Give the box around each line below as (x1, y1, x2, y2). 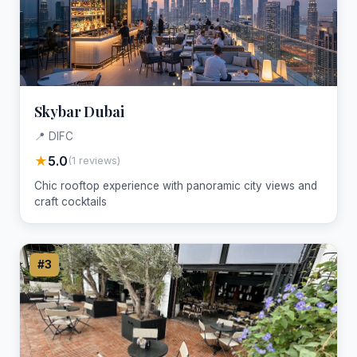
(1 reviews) (67, 155, 120, 167)
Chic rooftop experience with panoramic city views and (33, 178, 317, 192)
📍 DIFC (33, 129, 73, 143)
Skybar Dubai (33, 101, 124, 122)
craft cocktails (33, 194, 107, 208)
